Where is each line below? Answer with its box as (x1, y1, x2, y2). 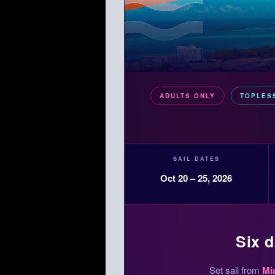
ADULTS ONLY (159, 91, 215, 101)
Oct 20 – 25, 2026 (160, 171, 233, 185)
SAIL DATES (172, 155, 220, 163)
